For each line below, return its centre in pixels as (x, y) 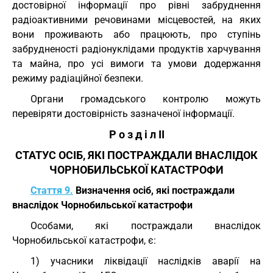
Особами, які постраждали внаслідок (146, 226)
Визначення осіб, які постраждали (154, 190)
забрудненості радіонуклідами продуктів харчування (136, 49)
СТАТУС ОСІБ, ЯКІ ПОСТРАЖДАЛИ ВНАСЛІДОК (136, 155)
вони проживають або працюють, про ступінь (136, 34)
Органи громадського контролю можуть (146, 99)
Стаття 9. (52, 190)
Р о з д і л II (136, 135)
